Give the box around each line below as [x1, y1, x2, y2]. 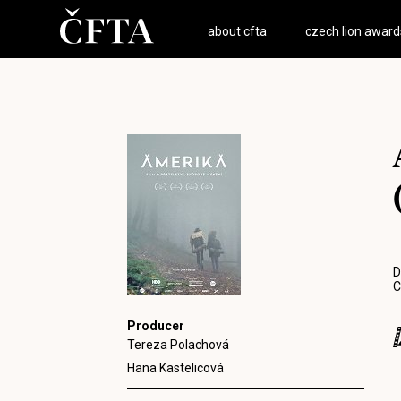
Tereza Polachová [127, 337, 229, 352]
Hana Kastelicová [127, 361, 224, 375]
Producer [127, 319, 184, 333]
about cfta [208, 24, 268, 38]
